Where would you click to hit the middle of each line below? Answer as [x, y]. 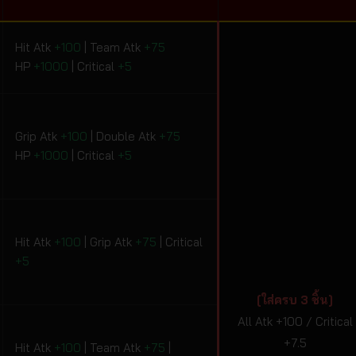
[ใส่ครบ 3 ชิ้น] [295, 300]
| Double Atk [123, 137]
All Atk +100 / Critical [295, 322]
